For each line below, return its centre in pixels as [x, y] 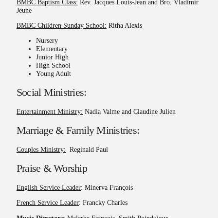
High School [53, 65]
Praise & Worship [52, 168]
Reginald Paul [87, 149]
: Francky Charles [103, 203]
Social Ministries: [51, 93]
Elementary [52, 49]
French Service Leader [47, 203]
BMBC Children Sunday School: [61, 25]
